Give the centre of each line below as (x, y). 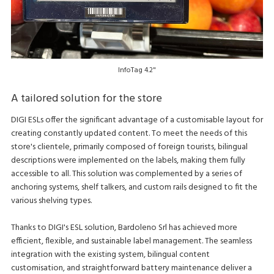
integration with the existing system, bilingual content (110, 254)
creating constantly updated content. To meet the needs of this (129, 133)
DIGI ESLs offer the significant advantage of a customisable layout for (137, 120)
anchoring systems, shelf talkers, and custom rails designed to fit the (134, 187)
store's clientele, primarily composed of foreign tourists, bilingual (129, 147)
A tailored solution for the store (86, 98)
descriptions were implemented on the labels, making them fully (128, 160)
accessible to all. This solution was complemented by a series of (126, 174)
